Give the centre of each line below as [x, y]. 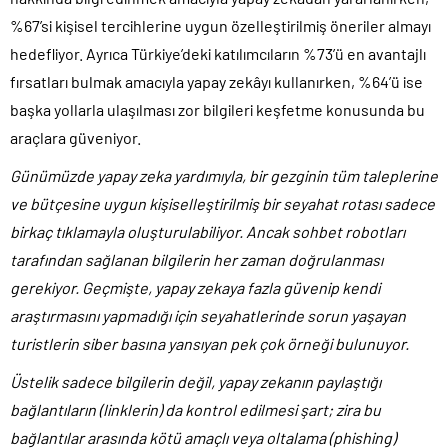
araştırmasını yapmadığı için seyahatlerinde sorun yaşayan [208, 315]
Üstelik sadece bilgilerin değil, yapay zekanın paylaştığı [195, 381]
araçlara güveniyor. [75, 137]
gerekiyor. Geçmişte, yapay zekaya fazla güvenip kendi [195, 287]
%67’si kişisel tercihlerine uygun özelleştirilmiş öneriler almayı [220, 25]
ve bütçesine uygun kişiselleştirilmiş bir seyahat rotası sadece [222, 203]
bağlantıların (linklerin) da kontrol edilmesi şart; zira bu [195, 409]
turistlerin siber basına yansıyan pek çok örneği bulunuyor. [209, 343]
